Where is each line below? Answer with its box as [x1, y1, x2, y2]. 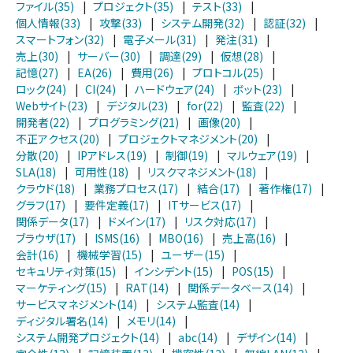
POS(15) [232, 263, 273, 280]
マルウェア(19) [227, 147, 297, 164]
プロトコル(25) [192, 65, 263, 81]
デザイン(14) [236, 329, 296, 346]
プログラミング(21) [88, 114, 179, 131]
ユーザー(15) [161, 247, 225, 263]
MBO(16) [158, 230, 203, 247]
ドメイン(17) [108, 214, 165, 230]
